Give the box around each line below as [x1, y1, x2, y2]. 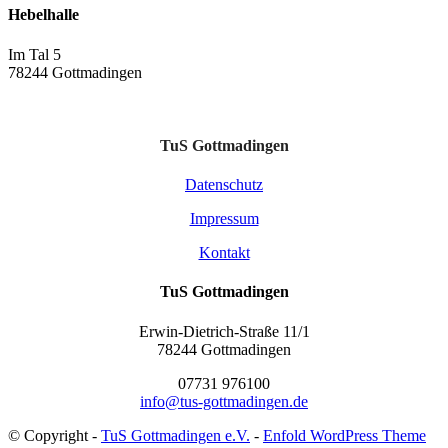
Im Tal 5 [8, 45, 61, 63]
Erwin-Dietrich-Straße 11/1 [138, 322, 310, 340]
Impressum [189, 210, 259, 228]
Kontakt [198, 244, 250, 262]
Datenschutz [185, 176, 263, 194]
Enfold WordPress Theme [263, 426, 426, 444]
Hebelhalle [8, 6, 79, 24]
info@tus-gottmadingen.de [140, 392, 308, 410]
